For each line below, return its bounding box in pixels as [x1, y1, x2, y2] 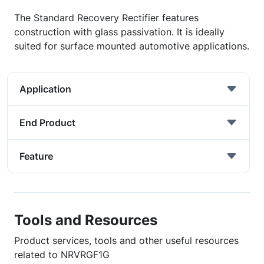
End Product [19, 117, 75, 128]
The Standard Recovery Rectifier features [14, 12, 199, 24]
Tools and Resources [14, 211, 157, 229]
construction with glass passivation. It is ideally [14, 26, 225, 38]
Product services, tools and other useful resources [14, 235, 239, 246]
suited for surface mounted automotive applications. [14, 40, 249, 52]
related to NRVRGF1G [14, 249, 110, 260]
